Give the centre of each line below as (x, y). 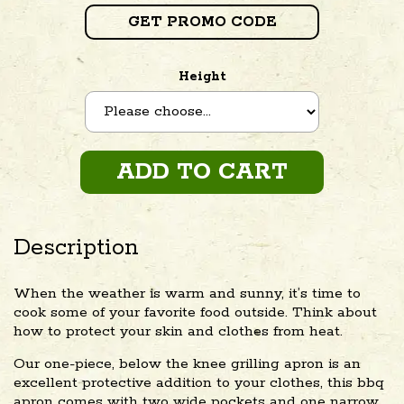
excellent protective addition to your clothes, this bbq (199, 382)
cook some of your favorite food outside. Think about (195, 312)
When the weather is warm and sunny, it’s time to (187, 293)
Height (202, 76)
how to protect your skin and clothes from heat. (178, 331)
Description (76, 248)
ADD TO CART (202, 172)
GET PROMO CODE (202, 22)
